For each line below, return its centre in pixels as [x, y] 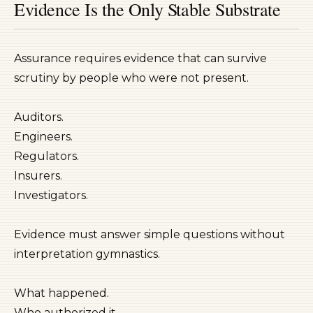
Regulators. [46, 156]
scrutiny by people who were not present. [131, 78]
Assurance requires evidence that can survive [140, 58]
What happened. [61, 293]
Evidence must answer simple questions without [150, 234]
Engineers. [43, 137]
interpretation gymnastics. [87, 254]
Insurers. [38, 176]
